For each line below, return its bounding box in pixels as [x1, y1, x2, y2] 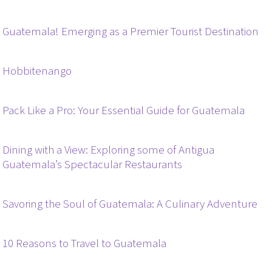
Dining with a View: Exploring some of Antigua [2, 141, 215, 158]
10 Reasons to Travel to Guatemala [2, 235, 167, 252]
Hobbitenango [2, 63, 72, 80]
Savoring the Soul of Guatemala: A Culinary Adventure [2, 195, 258, 212]
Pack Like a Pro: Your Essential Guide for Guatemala [2, 102, 245, 119]
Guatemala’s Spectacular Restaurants [2, 156, 183, 173]
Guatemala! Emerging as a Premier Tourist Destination [2, 23, 259, 40]
